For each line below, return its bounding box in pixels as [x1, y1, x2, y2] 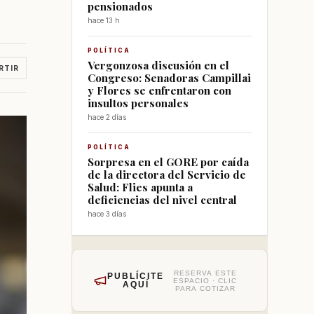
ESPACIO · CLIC [173, 276, 237, 285]
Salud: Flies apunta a [88, 179, 193, 194]
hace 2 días [88, 113, 126, 121]
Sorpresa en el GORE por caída [88, 154, 249, 169]
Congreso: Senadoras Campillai [88, 70, 251, 85]
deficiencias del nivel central [88, 192, 237, 207]
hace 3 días [88, 210, 126, 218]
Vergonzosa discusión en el [88, 57, 229, 72]
